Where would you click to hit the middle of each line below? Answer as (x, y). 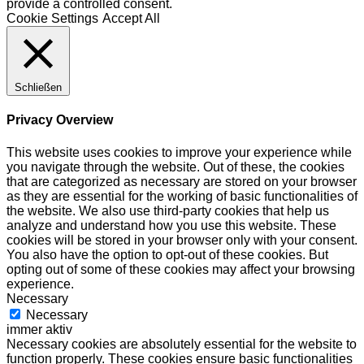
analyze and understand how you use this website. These (171, 225)
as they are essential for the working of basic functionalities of (182, 196)
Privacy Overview (60, 120)
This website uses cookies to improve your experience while (179, 152)
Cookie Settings (52, 18)
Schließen (38, 87)
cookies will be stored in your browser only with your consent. (182, 240)
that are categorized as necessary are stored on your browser (182, 181)
